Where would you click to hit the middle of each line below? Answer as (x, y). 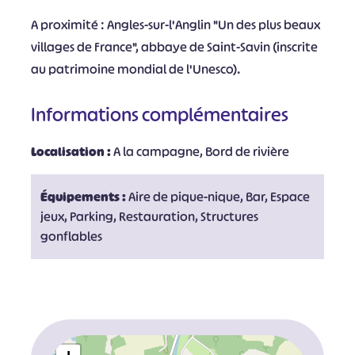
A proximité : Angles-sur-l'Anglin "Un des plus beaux (175, 25)
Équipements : (84, 197)
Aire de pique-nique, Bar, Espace (219, 197)
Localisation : (72, 151)
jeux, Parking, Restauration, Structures (149, 216)
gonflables (71, 236)
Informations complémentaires (159, 115)
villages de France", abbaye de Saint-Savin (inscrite (174, 47)
